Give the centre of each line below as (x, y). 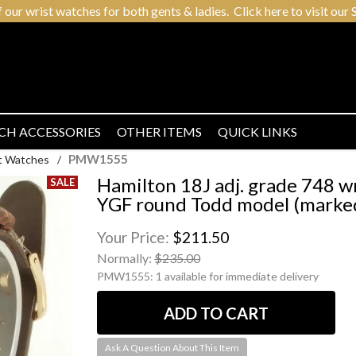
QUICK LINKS (257, 132)
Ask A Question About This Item (172, 348)
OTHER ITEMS (159, 132)
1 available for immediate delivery (238, 276)
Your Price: (135, 237)
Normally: (126, 258)
